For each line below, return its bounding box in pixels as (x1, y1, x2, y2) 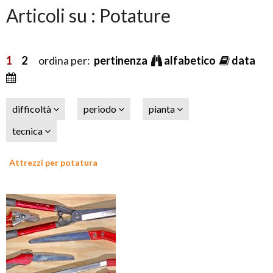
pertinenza (94, 54, 149, 67)
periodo (83, 103, 118, 115)
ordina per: (27, 54, 94, 67)
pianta (149, 103, 177, 115)
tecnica (12, 125, 44, 136)
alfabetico (164, 54, 218, 67)
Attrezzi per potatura (9, 157, 97, 168)
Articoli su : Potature (6, 4, 171, 26)
